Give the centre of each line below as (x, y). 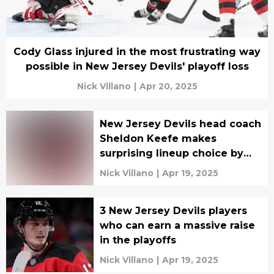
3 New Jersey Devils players (173, 211)
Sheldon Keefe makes (158, 139)
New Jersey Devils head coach (180, 124)
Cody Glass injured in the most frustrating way (137, 52)
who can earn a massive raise (177, 225)
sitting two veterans (153, 168)
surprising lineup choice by (171, 153)
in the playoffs (138, 240)
